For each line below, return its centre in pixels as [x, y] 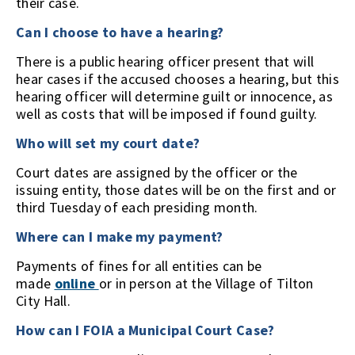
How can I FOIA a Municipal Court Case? [145, 330]
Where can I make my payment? [120, 237]
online [76, 283]
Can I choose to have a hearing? [120, 32]
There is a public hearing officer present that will [165, 61]
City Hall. [43, 301]
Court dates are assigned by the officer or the [157, 172]
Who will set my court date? [108, 143]
